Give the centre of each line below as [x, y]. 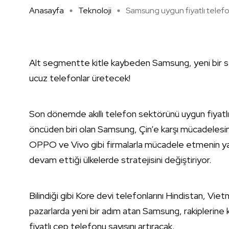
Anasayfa [47, 11]
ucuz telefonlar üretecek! [80, 78]
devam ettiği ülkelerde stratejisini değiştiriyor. [120, 160]
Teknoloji [95, 11]
